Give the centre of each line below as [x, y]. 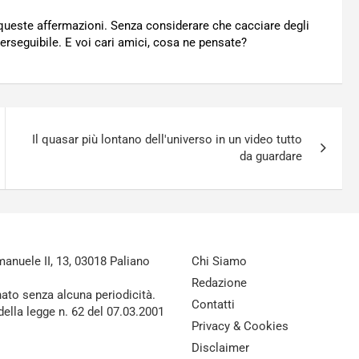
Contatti [213, 305]
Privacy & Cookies [240, 326]
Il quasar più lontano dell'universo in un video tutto [167, 139]
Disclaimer [220, 348]
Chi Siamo [219, 261]
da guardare [271, 156]
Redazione [219, 283]
